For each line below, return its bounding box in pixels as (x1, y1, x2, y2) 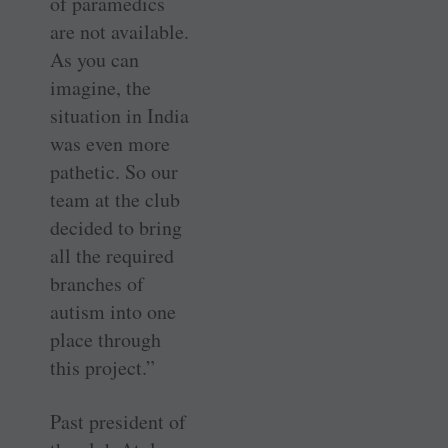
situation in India (50, 102, 189, 130)
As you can (50, 46, 139, 74)
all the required (50, 242, 174, 270)
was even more (50, 130, 170, 158)
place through (50, 326, 161, 354)
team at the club (50, 186, 180, 214)
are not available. (50, 18, 189, 46)
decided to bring (50, 214, 182, 242)
